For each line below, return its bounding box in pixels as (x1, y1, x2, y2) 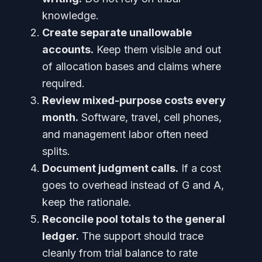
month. (42, 111, 78, 123)
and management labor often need (42, 128, 208, 140)
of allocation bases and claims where (42, 60, 221, 73)
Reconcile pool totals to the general (42, 213, 225, 225)
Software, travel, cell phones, (78, 111, 222, 123)
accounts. (42, 43, 94, 56)
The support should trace (79, 230, 204, 242)
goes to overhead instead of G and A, (42, 179, 224, 191)
